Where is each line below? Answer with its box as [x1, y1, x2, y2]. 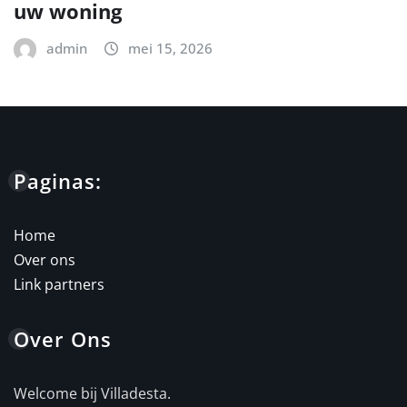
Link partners [14, 273, 104, 294]
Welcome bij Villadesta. [14, 382, 171, 403]
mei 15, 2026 [128, 38, 213, 57]
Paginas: [14, 166, 102, 194]
